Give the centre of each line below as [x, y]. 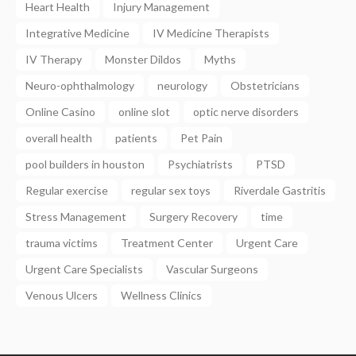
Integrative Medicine [77, 33]
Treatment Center [167, 243]
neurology [182, 86]
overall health [59, 138]
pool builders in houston [85, 164]
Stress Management [76, 217]
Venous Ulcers [62, 296]
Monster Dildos [143, 60]
